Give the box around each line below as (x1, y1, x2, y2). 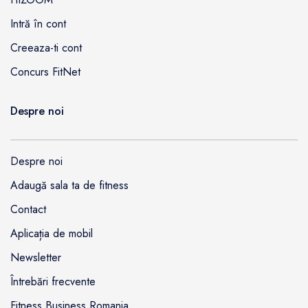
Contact (10, 201, 46, 218)
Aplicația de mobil (10, 225, 93, 242)
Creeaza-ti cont (10, 40, 82, 56)
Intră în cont (10, 16, 66, 32)
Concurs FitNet (10, 64, 80, 80)
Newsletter (10, 250, 61, 266)
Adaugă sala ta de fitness (10, 177, 129, 194)
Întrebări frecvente (10, 274, 96, 290)
